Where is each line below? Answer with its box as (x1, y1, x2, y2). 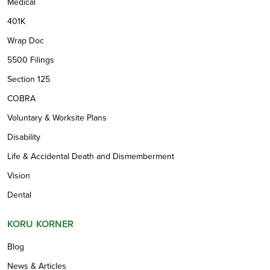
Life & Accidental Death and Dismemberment (7, 149, 174, 163)
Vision (7, 169, 30, 182)
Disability (7, 130, 40, 143)
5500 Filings (7, 53, 54, 66)
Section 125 (7, 72, 50, 86)
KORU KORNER (7, 216, 74, 231)
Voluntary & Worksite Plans (7, 111, 107, 124)
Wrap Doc (7, 34, 44, 47)
